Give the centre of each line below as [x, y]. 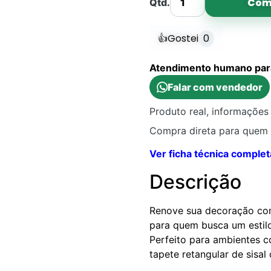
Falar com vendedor [215, 87]
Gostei [183, 38]
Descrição [195, 181]
